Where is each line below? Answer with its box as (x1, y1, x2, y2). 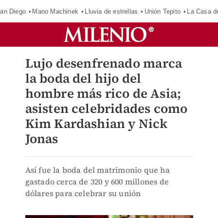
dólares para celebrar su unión (25, 188, 141, 199)
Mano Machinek (32, 7, 78, 15)
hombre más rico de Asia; (25, 85, 182, 102)
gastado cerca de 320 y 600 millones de (25, 176, 169, 187)
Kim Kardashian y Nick (25, 115, 168, 132)
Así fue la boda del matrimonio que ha (25, 164, 170, 175)
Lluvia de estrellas (85, 7, 138, 15)
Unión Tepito (144, 7, 181, 15)
